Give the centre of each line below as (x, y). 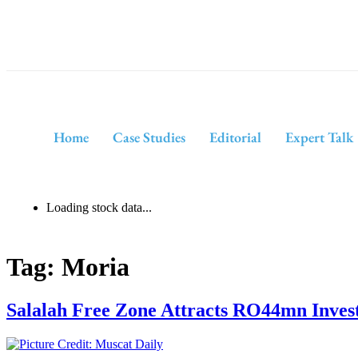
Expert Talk (319, 137)
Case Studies (149, 137)
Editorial (235, 137)
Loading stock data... (99, 207)
